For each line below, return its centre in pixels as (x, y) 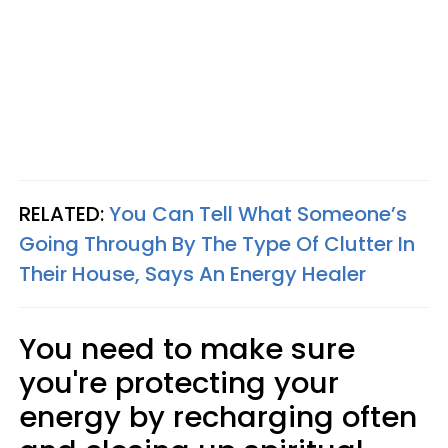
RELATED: (64, 214)
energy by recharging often (218, 417)
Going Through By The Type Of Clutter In (217, 244)
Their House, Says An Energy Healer (192, 274)
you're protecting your (179, 383)
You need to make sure (187, 349)
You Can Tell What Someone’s (258, 214)
